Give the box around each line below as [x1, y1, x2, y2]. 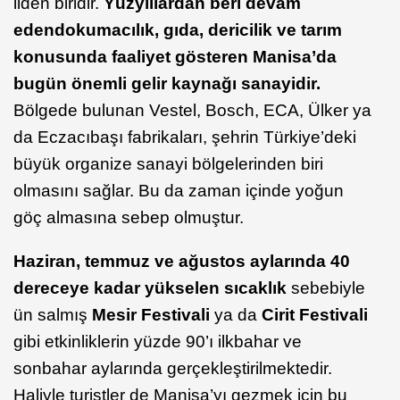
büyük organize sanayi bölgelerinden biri [13, 154, 323, 174]
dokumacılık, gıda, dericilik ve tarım [54, 21, 342, 40]
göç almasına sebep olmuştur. [13, 208, 244, 228]
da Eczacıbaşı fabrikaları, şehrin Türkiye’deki [13, 128, 356, 147]
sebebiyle [291, 279, 365, 298]
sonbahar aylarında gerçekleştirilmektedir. [13, 359, 332, 379]
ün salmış [13, 305, 92, 325]
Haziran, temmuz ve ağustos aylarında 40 [13, 252, 350, 271]
